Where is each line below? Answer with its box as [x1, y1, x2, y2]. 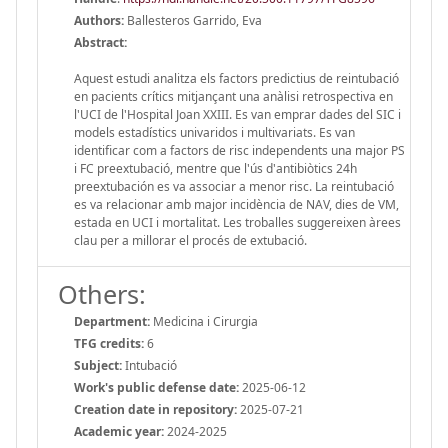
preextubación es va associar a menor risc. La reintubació [74, 177, 394, 195]
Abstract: [74, 33, 127, 51]
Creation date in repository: [74, 400, 237, 418]
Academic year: [74, 422, 164, 440]
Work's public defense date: [74, 378, 239, 396]
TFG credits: [74, 334, 144, 352]
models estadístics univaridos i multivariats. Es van [74, 123, 355, 141]
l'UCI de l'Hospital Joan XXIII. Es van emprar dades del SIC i [74, 105, 401, 123]
